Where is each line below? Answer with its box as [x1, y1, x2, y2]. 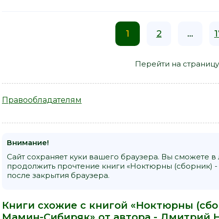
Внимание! [7, 138, 49, 148]
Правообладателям [2, 95, 82, 105]
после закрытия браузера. [7, 171, 109, 180]
